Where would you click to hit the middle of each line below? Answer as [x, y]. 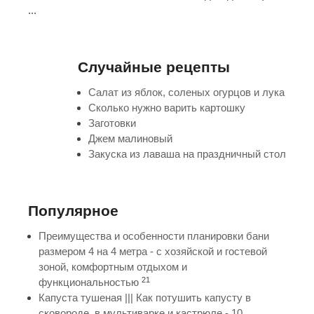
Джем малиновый [130, 139]
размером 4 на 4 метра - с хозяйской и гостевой [153, 252]
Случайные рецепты [154, 67]
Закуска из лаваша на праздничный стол [187, 154]
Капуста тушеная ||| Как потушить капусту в [145, 298]
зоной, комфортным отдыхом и [113, 267]
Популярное [73, 211]
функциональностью [89, 282]
